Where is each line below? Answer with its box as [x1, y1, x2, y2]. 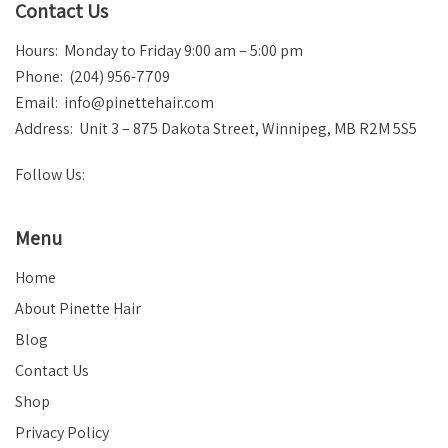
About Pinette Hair [15, 298, 141, 319]
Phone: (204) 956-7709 [15, 66, 170, 87]
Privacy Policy [15, 422, 109, 443]
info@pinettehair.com [64, 92, 214, 113]
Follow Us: [15, 164, 88, 185]
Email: [15, 92, 64, 113]
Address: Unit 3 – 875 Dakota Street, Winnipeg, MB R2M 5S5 [15, 118, 417, 139]
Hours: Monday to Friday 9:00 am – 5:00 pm [15, 40, 303, 61]
